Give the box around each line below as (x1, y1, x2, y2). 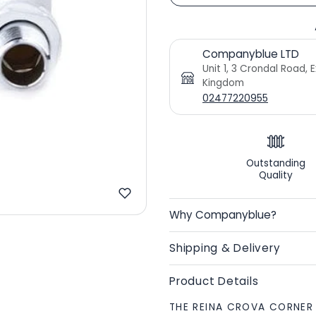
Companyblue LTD (202, 47, 299, 62)
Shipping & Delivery (169, 241, 281, 256)
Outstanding (245, 157, 305, 171)
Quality (258, 169, 293, 183)
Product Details (169, 274, 259, 289)
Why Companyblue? (169, 207, 276, 223)
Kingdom (202, 76, 244, 90)
